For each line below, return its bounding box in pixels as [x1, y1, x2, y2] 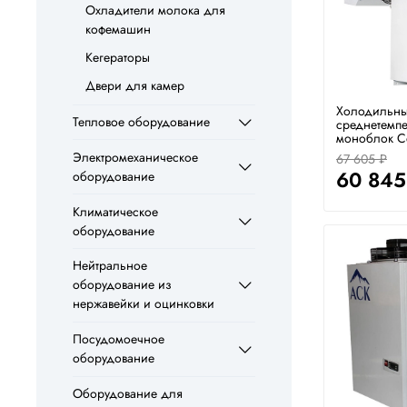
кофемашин [85, 19, 151, 38]
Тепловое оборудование [73, 113, 210, 131]
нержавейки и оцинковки [73, 294, 214, 313]
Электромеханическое [73, 147, 198, 166]
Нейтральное [73, 256, 147, 275]
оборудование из [73, 275, 172, 294]
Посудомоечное [73, 330, 164, 349]
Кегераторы [85, 47, 150, 66]
